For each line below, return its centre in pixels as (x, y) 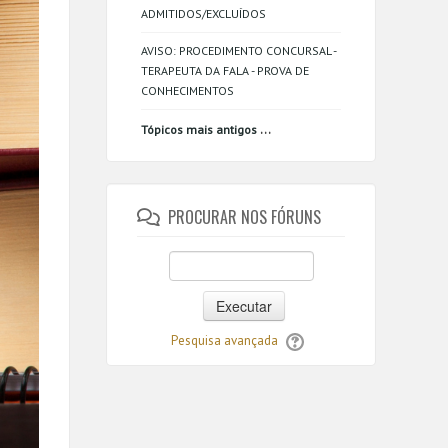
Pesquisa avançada (224, 340)
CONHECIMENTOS (187, 90)
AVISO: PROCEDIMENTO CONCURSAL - (238, 50)
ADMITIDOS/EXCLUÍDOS (203, 13)
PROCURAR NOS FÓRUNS (245, 217)
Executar (243, 306)
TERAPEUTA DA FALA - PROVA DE (225, 70)
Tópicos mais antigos (199, 129)
